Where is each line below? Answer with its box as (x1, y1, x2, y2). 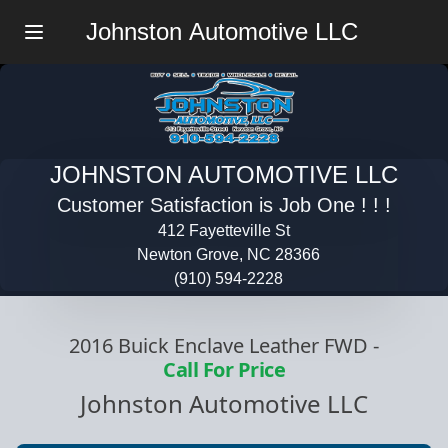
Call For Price (163, 355, 285, 383)
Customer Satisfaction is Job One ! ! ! (57, 194, 391, 217)
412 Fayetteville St (158, 222, 290, 240)
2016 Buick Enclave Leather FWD (69, 331, 368, 359)
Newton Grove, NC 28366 (137, 246, 320, 264)
